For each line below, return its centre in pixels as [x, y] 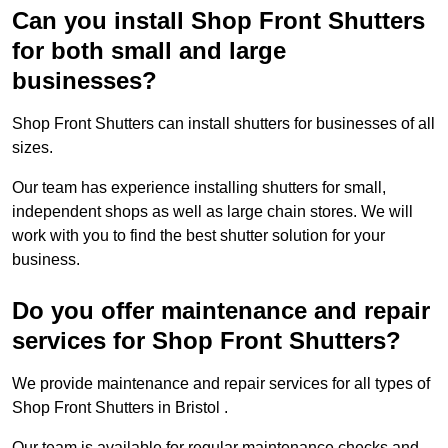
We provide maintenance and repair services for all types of [221, 384]
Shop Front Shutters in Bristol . [122, 408]
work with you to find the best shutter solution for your [198, 236]
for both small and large [149, 51]
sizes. [34, 148]
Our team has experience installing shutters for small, [199, 188]
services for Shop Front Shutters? [206, 341]
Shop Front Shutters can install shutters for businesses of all [223, 124]
